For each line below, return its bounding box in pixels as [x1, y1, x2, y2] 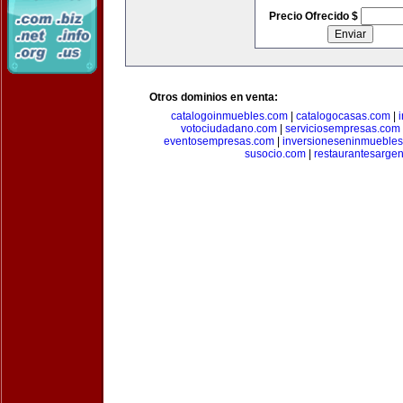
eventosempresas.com [164, 135, 274, 148]
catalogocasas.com [295, 110, 390, 122]
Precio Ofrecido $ [268, 10, 361, 22]
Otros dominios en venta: [149, 91, 278, 103]
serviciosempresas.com [284, 122, 400, 135]
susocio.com [244, 148, 306, 160]
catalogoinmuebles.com [170, 110, 288, 122]
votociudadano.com [180, 122, 277, 135]
